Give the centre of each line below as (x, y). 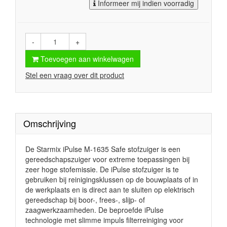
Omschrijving (50, 123)
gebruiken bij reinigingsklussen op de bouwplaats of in (112, 179)
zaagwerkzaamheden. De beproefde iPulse (94, 210)
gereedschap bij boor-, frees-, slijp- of (85, 200)
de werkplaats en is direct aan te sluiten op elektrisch (110, 190)
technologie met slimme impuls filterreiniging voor (104, 220)
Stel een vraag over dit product (75, 75)
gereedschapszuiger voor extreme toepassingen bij (107, 159)
